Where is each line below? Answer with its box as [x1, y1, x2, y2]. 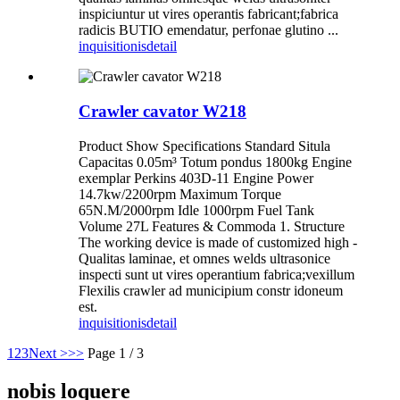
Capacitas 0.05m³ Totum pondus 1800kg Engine [79, 154, 352, 170]
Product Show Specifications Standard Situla [79, 137, 330, 154]
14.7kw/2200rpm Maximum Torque [79, 186, 281, 202]
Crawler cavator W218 [79, 101, 246, 121]
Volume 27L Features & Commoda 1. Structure [79, 218, 345, 234]
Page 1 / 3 [87, 345, 144, 361]
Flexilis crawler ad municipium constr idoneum [79, 282, 343, 298]
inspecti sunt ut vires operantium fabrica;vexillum [79, 266, 354, 282]
